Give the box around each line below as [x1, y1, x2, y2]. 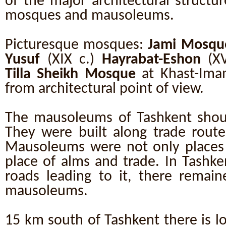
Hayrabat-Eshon [101, 52, 201, 67]
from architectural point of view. [5, 82, 204, 96]
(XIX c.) [40, 52, 102, 67]
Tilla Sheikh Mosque [5, 67, 136, 82]
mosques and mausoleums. [5, 9, 174, 23]
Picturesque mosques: [5, 38, 148, 52]
